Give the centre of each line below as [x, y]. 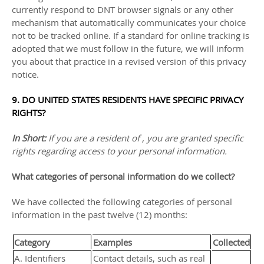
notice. [25, 74]
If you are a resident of [95, 138]
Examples [113, 242]
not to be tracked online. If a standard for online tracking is [131, 35]
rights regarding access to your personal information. [119, 151]
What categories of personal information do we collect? [123, 176]
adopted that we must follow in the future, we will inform [128, 48]
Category [32, 242]
